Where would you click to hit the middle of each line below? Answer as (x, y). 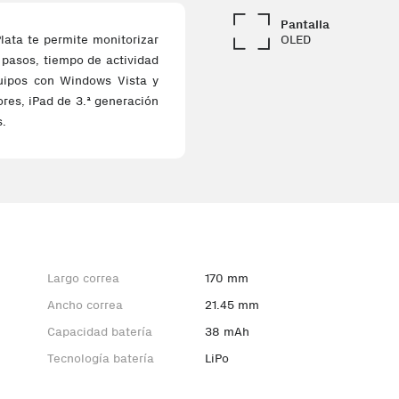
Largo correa (84, 278)
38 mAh (228, 332)
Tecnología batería (101, 358)
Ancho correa (85, 305)
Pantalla (305, 24)
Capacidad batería (100, 332)
